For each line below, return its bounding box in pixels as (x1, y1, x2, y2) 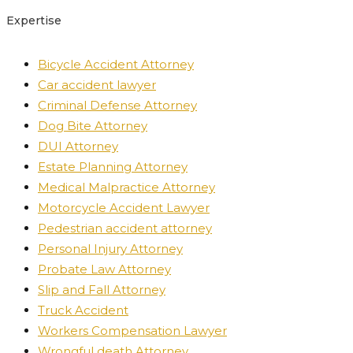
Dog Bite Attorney (38, 118, 147, 134)
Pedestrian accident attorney (38, 221, 212, 236)
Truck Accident (38, 303, 128, 318)
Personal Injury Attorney (38, 241, 183, 257)
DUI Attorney (38, 139, 118, 154)
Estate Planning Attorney (38, 159, 188, 175)
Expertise (6, 13, 61, 28)
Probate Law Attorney (38, 262, 171, 277)
